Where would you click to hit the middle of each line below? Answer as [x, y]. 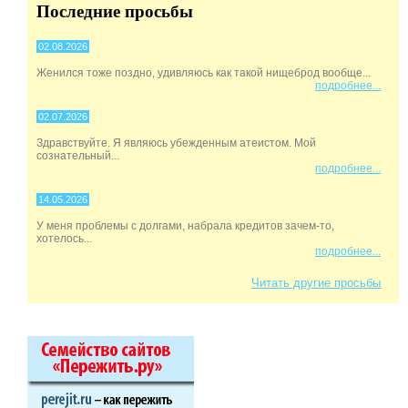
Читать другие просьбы [316, 282]
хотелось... [64, 238]
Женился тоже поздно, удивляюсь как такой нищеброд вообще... [204, 72]
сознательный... [78, 155]
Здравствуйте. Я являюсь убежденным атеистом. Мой [176, 143]
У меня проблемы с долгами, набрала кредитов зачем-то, [185, 225]
